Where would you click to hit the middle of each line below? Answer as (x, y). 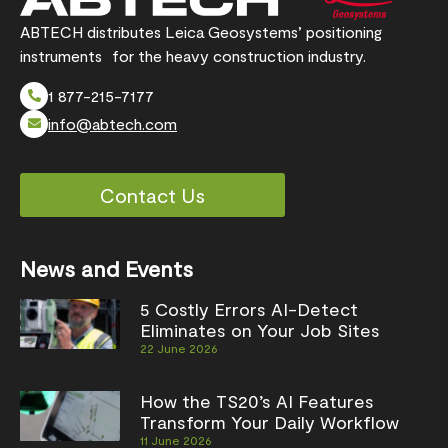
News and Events (106, 267)
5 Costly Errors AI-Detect (249, 308)
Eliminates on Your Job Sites (260, 329)
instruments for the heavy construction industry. (193, 55)
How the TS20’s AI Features (257, 400)
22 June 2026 (179, 347)
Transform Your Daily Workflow (269, 421)
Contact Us (152, 194)
